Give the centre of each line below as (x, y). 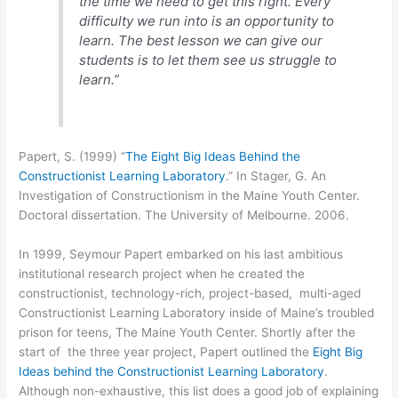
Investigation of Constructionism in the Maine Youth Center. (190, 196)
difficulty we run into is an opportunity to (207, 20)
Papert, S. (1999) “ (72, 157)
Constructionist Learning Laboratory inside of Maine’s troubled (197, 313)
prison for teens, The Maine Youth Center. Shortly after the (187, 333)
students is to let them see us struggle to (208, 60)
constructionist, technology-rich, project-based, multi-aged (190, 294)
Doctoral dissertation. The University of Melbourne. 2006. (184, 215)
